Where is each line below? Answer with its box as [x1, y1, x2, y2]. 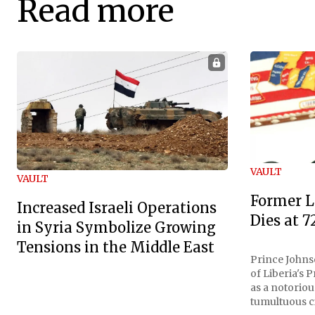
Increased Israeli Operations [17, 199, 217, 217]
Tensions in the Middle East [17, 238, 214, 257]
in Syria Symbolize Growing [17, 219, 216, 237]
